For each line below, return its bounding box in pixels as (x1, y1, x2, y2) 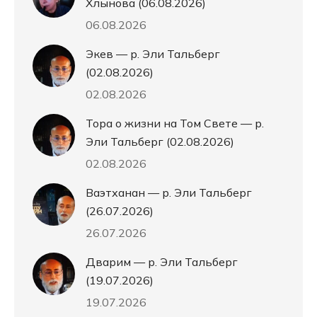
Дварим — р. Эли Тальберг (86, 255, 238, 270)
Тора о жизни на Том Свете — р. (86, 116, 264, 131)
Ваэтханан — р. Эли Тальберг (86, 185, 252, 200)
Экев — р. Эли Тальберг (86, 47, 220, 62)
